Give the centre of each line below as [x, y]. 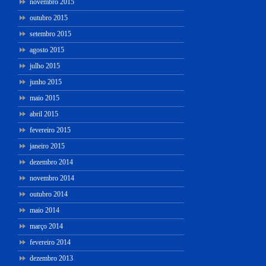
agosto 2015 [47, 50]
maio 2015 [45, 98]
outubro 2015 [49, 18]
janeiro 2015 [47, 146]
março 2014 [46, 226]
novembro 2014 [52, 178]
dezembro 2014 [51, 162]
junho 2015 [46, 82]
